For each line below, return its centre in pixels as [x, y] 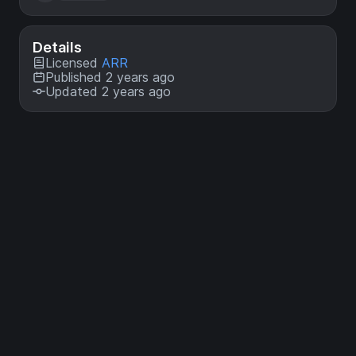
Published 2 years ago [110, 77]
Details [57, 47]
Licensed [74, 63]
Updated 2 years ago [108, 91]
